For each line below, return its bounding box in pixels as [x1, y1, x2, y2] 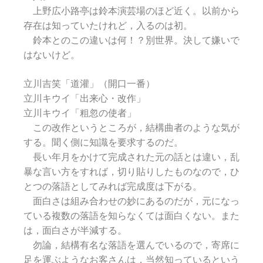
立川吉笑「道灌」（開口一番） [23, 79, 155, 89]
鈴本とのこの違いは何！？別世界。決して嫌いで [23, 35, 240, 46]
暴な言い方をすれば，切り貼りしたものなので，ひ [23, 167, 240, 177]
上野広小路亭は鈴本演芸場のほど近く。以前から [23, 6, 240, 16]
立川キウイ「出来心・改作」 [23, 93, 146, 104]
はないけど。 [23, 50, 80, 60]
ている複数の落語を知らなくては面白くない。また [23, 211, 240, 221]
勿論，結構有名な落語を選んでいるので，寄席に [23, 240, 240, 251]
